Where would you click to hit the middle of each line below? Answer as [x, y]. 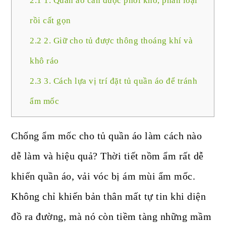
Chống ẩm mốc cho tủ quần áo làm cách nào [107, 136]
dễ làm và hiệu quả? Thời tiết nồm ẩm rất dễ [107, 156]
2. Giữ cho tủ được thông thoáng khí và [117, 41]
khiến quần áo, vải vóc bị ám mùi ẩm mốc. [103, 176]
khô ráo [44, 61]
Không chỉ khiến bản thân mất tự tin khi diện [109, 196]
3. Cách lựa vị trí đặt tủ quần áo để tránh [120, 81]
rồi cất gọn [50, 21]
